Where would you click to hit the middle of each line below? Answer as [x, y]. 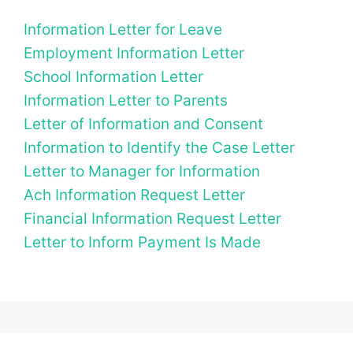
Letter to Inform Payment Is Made [142, 243]
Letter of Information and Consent [143, 124]
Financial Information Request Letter [152, 219]
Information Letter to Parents [126, 101]
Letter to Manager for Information [142, 172]
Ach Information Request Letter [134, 195]
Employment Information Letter [134, 54]
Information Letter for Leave [123, 30]
